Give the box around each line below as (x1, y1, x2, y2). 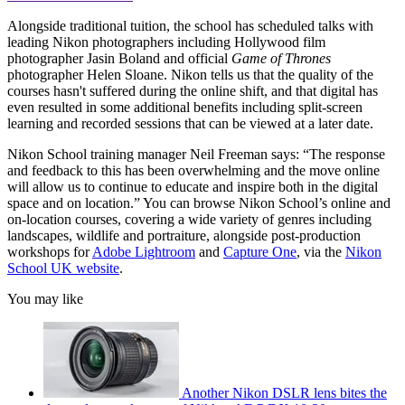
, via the (297, 244, 345, 260)
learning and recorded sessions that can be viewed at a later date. (7, 116, 373, 132)
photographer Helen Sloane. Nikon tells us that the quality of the (7, 67, 373, 83)
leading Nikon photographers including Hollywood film (7, 34, 325, 51)
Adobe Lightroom (92, 244, 195, 260)
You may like (7, 291, 83, 307)
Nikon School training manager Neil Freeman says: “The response (7, 146, 385, 163)
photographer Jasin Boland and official (7, 51, 231, 67)
